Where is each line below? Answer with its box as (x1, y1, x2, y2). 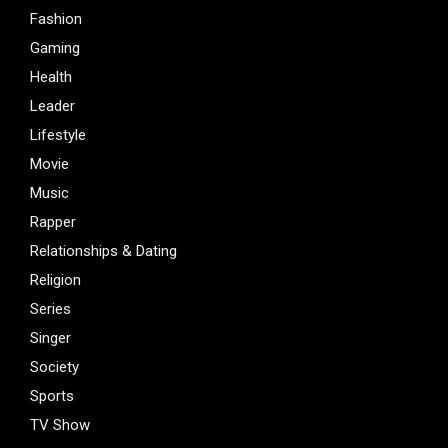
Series (30, 299, 71, 318)
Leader (30, 96, 75, 115)
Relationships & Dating (30, 241, 177, 260)
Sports (30, 386, 74, 405)
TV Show (30, 415, 90, 434)
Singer (30, 328, 71, 347)
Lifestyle (30, 125, 86, 144)
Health (30, 67, 72, 86)
